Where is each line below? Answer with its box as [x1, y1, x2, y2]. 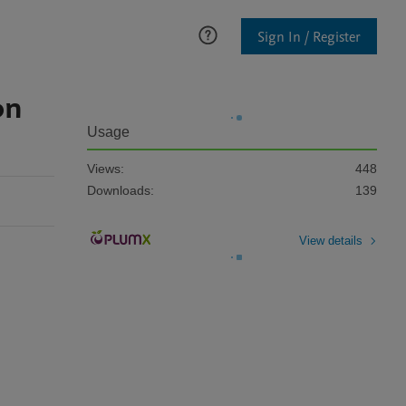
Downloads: [87, 183, 154, 198]
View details [299, 233, 362, 247]
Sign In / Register [257, 26, 361, 47]
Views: [87, 161, 124, 176]
